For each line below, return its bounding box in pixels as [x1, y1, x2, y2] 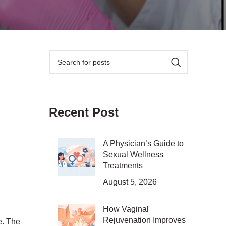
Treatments [102, 161, 143, 170]
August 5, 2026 [102, 178, 157, 186]
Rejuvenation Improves [102, 216, 186, 224]
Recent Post [48, 105, 119, 119]
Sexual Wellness [102, 150, 163, 159]
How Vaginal [102, 205, 149, 213]
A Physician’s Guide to [102, 139, 184, 148]
